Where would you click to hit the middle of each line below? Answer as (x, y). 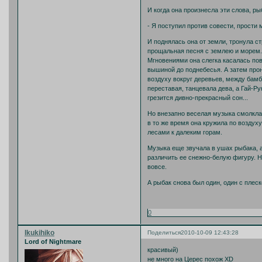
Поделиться (164, 233)
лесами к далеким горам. (185, 132)
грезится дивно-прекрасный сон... (198, 97)
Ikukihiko (39, 233)
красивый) (163, 249)
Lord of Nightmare (53, 242)
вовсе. (157, 166)
